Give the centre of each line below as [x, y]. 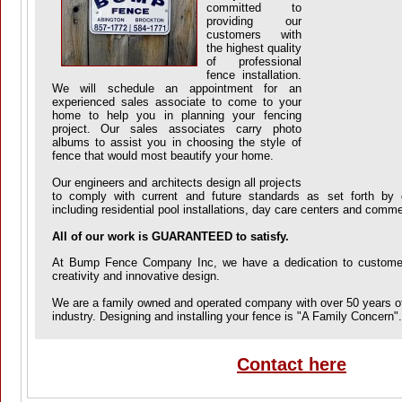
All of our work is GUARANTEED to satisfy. [170, 236]
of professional [253, 61]
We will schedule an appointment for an [176, 88]
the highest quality [253, 48]
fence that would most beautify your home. [162, 156]
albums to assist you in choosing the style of [176, 142]
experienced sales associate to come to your [176, 102]
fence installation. [253, 75]
